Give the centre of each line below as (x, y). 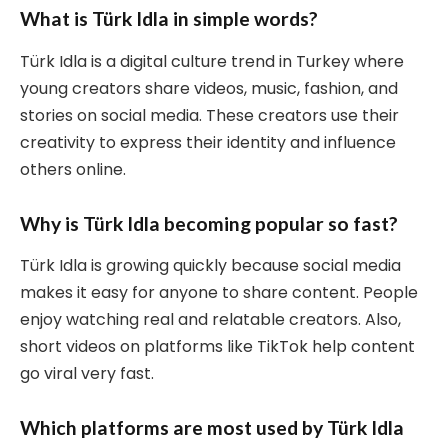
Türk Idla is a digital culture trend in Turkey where (212, 61)
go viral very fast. (87, 374)
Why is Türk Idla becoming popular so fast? (209, 223)
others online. (73, 169)
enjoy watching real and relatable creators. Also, (210, 320)
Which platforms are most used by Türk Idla (212, 428)
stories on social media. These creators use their (209, 115)
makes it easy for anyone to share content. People (219, 293)
